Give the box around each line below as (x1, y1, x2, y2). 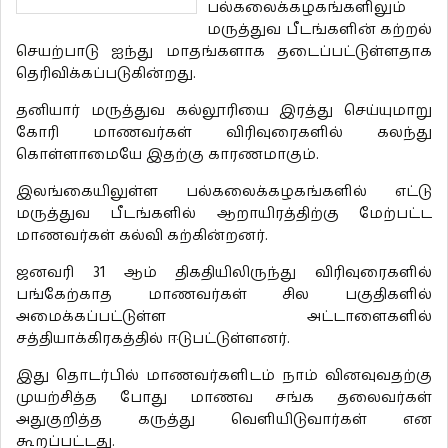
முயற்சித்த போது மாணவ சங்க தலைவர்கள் (16, 387, 432, 409)
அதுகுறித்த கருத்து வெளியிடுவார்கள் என (16, 409, 432, 431)
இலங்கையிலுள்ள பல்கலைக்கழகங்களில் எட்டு (16, 181, 432, 203)
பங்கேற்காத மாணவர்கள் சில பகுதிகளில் (16, 284, 432, 306)
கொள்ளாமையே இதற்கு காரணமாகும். (16, 144, 319, 166)
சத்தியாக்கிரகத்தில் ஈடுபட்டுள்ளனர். (16, 328, 290, 350)
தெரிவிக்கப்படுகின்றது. (16, 63, 196, 85)
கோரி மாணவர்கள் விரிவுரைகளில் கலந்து (16, 122, 432, 144)
